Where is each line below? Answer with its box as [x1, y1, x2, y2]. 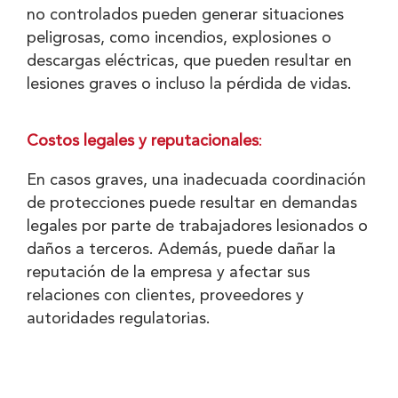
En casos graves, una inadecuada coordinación [27, 171, 366, 188]
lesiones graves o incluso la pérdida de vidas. [27, 76, 352, 92]
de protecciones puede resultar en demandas [27, 195, 357, 211]
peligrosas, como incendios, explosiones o [27, 29, 331, 46]
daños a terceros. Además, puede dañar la [27, 241, 336, 258]
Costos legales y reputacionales [27, 132, 259, 149]
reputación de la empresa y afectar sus [27, 264, 310, 281]
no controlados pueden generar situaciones [27, 6, 344, 23]
